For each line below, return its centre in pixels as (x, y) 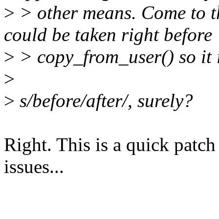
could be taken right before (108, 35)
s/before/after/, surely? (104, 101)
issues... (34, 167)
